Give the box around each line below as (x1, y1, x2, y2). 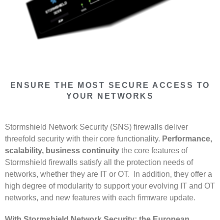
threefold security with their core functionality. (5, 135, 162, 143)
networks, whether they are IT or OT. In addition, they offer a (5, 170, 212, 178)
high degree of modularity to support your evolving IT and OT (5, 182, 215, 190)
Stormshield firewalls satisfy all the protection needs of (5, 158, 193, 166)
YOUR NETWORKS (66, 92, 154, 100)
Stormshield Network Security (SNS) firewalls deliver (5, 123, 188, 131)
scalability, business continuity (5, 146, 121, 155)
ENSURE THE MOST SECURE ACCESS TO (10, 81, 210, 89)
